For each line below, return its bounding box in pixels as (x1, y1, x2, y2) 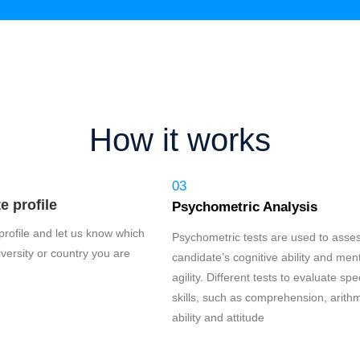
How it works (89, 117, 271, 161)
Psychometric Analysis (172, 199, 317, 215)
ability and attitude (172, 311, 264, 324)
